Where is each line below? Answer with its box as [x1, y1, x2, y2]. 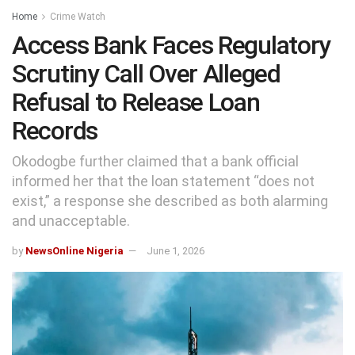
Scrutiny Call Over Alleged [12, 59, 281, 89]
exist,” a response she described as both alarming [12, 192, 328, 209]
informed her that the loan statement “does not [12, 172, 315, 189]
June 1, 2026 [147, 244, 204, 257]
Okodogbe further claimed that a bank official [12, 152, 299, 170]
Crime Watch [50, 11, 105, 22]
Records [12, 116, 98, 146]
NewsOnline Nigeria [25, 244, 124, 257]
